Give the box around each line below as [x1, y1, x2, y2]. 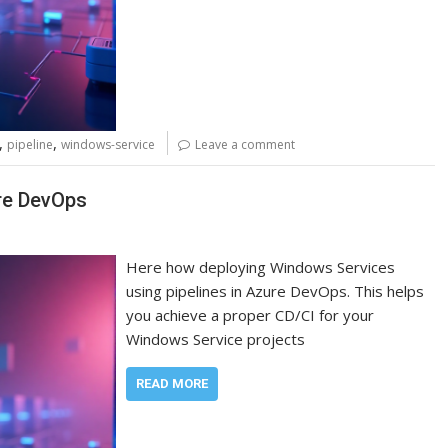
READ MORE [136, 375, 209, 391]
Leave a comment [195, 136, 295, 154]
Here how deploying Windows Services [126, 256, 396, 277]
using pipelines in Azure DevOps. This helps [126, 280, 425, 301]
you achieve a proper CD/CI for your [126, 304, 375, 325]
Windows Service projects [126, 328, 306, 349]
